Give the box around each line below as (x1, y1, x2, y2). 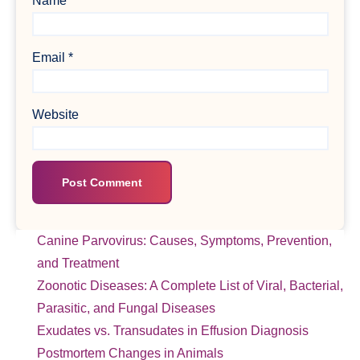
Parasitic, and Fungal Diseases (37, 301, 215, 316)
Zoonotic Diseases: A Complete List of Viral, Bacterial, (37, 279, 343, 293)
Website (31, 107, 79, 121)
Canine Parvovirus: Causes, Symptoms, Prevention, (37, 234, 332, 248)
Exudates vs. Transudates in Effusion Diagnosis (37, 324, 309, 338)
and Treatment (37, 256, 119, 271)
